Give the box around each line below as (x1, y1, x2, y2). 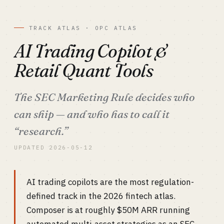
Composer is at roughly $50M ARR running (26, 204, 190, 215)
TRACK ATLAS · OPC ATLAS (29, 24, 137, 31)
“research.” (14, 124, 68, 138)
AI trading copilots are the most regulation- (26, 176, 194, 187)
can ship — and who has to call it (14, 107, 169, 121)
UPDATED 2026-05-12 (14, 144, 93, 151)
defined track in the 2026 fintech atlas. (26, 190, 175, 201)
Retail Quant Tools (14, 59, 153, 81)
